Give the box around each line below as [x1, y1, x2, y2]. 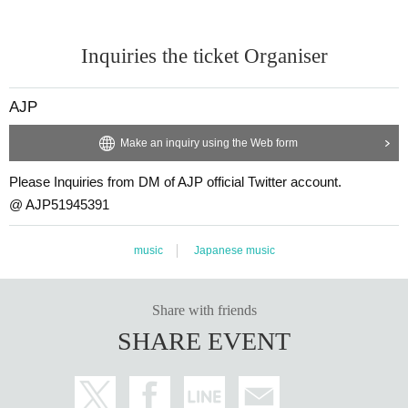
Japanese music [193, 243, 275, 257]
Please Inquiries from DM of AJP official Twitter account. [9, 173, 342, 189]
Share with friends [151, 301, 257, 318]
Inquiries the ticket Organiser [80, 44, 328, 67]
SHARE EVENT [117, 326, 291, 355]
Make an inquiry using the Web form [119, 136, 298, 149]
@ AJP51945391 [9, 196, 109, 212]
